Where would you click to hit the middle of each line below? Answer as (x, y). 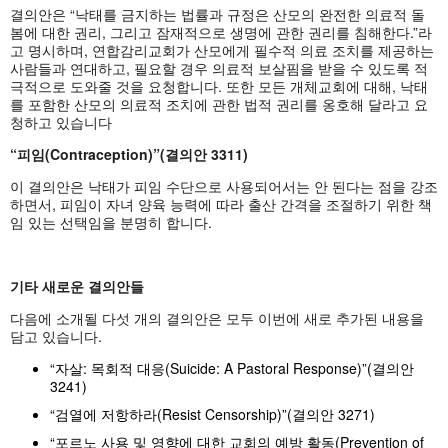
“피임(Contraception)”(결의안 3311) (129, 153)
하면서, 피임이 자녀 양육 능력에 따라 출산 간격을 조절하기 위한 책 (221, 203)
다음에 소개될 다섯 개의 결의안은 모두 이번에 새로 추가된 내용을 (217, 317)
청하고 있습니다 (61, 121)
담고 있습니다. (56, 335)
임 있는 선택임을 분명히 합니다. (111, 221)
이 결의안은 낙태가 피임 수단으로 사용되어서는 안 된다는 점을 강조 (224, 185)
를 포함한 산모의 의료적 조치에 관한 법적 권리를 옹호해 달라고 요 (219, 103)
